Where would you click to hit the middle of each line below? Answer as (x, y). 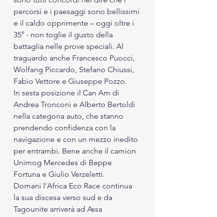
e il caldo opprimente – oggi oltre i (75, 23)
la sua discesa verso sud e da (64, 197)
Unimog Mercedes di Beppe (64, 162)
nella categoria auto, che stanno (70, 116)
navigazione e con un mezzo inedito (77, 139)
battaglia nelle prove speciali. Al (70, 46)
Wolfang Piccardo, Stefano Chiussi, (75, 69)
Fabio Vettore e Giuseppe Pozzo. (70, 81)
